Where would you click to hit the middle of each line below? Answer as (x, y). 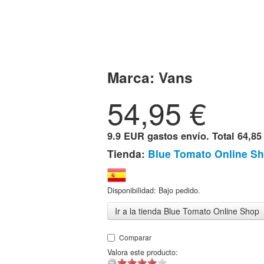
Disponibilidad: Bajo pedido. (154, 190)
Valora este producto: (143, 252)
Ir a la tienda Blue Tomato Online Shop (187, 211)
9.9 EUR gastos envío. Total (172, 136)
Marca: (133, 77)
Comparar (135, 237)
